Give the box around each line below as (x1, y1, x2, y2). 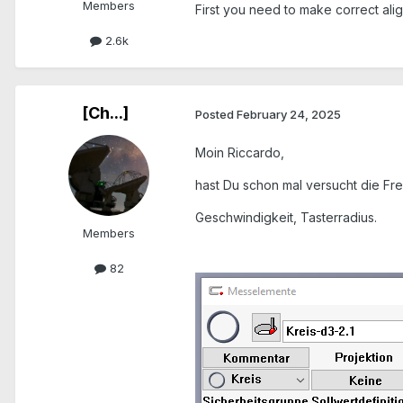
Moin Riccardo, (195, 145, 284, 161)
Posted (195, 106, 237, 121)
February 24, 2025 (237, 106, 341, 121)
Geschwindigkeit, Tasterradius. (195, 210, 381, 226)
